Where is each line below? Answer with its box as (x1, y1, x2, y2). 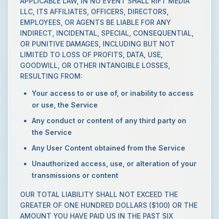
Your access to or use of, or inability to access (32, 89, 194, 97)
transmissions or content (32, 171, 118, 179)
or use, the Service (32, 101, 98, 109)
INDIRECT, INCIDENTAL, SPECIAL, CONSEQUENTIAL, (20, 29, 194, 37)
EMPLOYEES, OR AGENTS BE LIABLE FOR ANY (20, 18, 171, 26)
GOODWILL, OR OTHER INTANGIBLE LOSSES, (20, 61, 170, 69)
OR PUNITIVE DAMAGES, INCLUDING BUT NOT (20, 40, 175, 48)
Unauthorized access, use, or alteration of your (32, 159, 197, 168)
